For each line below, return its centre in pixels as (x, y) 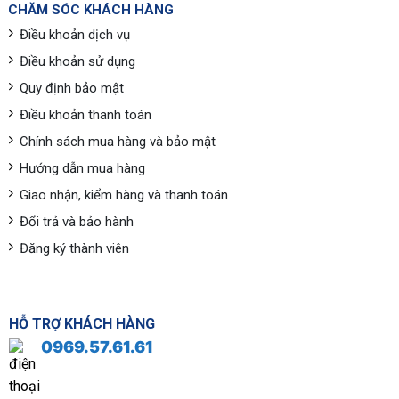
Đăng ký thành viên (74, 249)
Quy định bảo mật (71, 89)
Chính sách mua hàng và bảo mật (117, 142)
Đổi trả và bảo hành (76, 222)
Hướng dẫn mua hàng (82, 169)
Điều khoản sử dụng (77, 62)
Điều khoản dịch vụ (74, 35)
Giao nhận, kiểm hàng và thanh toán (123, 195)
